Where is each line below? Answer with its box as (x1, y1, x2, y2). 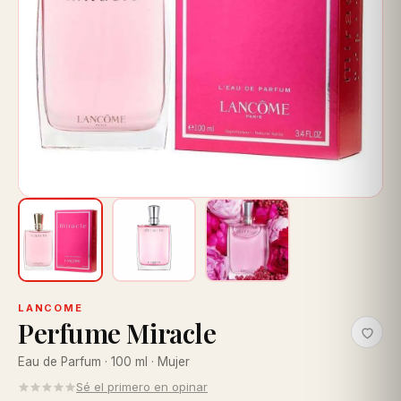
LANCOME (18, 302, 83, 315)
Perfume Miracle (18, 315, 217, 352)
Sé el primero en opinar (76, 380, 208, 395)
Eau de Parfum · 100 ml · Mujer (18, 354, 190, 370)
